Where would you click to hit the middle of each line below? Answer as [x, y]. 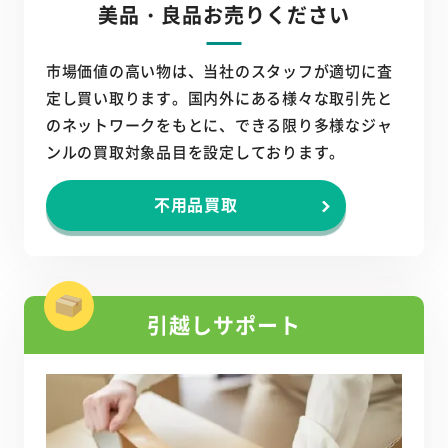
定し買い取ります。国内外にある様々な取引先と [219, 98]
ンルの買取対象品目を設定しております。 [195, 152]
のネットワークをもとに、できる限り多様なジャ [219, 125]
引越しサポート [224, 324]
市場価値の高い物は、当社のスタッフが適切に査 [219, 71]
